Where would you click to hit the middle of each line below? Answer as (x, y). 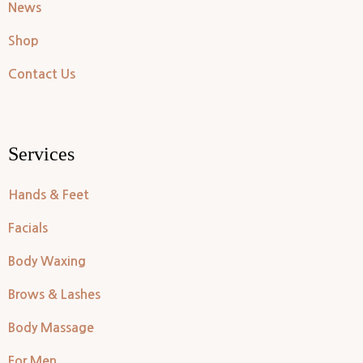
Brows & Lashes (54, 294)
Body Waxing (47, 261)
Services (41, 154)
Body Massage (51, 327)
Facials (28, 228)
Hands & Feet (49, 194)
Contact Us (42, 74)
